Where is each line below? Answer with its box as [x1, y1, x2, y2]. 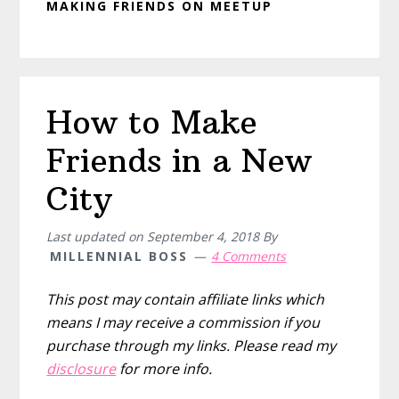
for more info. [116, 358, 213, 379]
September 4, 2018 [147, 227, 260, 245]
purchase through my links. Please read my [46, 335, 337, 355]
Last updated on [46, 227, 148, 245]
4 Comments [211, 247, 287, 265]
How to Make [46, 102, 258, 142]
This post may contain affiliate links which [46, 289, 325, 309]
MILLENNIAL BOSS [50, 247, 189, 265]
